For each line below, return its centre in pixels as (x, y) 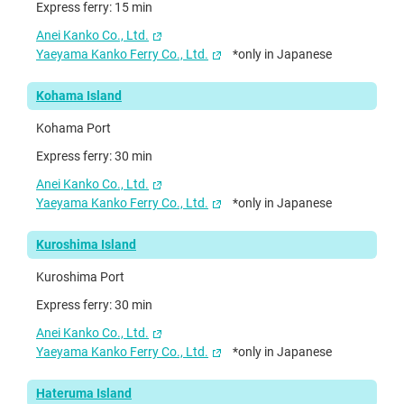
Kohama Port (73, 128)
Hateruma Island (84, 393)
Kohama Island (79, 95)
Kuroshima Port (80, 276)
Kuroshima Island (86, 244)
